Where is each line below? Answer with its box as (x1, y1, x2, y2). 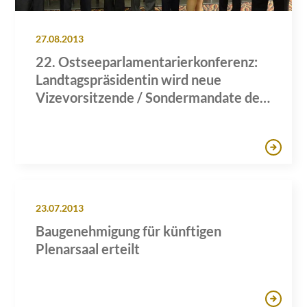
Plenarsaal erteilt (36, 240, 140, 257)
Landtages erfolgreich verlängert (36, 106, 234, 123)
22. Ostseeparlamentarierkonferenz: (36, 53, 258, 70)
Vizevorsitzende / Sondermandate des (36, 88, 267, 106)
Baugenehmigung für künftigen (36, 222, 222, 239)
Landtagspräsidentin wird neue (36, 71, 222, 88)
